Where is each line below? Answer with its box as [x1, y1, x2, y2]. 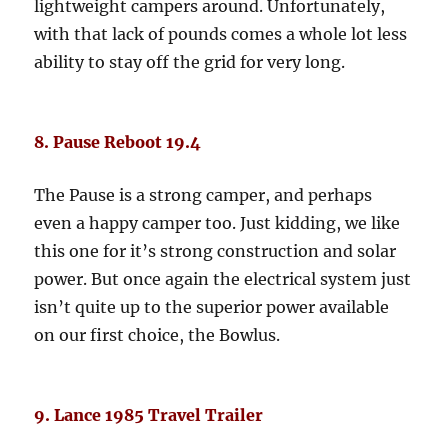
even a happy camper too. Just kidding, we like [34, 213, 401, 234]
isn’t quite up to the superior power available [34, 297, 390, 318]
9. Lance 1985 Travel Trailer [34, 405, 264, 426]
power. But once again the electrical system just [34, 269, 412, 290]
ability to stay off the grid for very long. [34, 52, 346, 73]
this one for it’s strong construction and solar [34, 241, 397, 262]
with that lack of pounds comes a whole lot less [34, 24, 408, 45]
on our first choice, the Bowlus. [34, 325, 281, 346]
